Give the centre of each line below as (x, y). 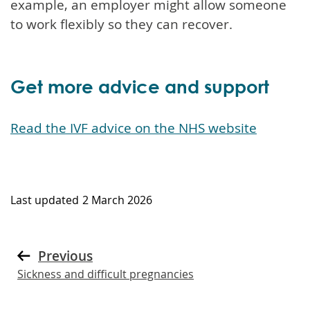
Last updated (45, 200)
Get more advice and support (140, 86)
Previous (65, 256)
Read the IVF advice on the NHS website (134, 128)
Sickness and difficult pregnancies (106, 274)
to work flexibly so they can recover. (121, 24)
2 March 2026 (117, 200)
